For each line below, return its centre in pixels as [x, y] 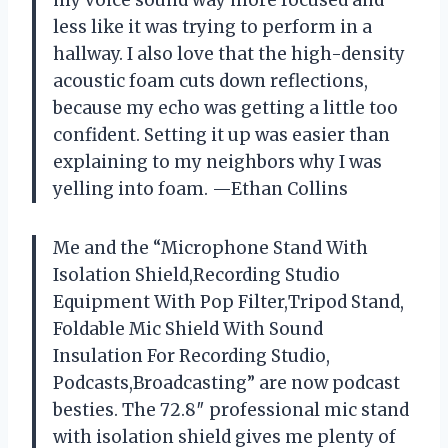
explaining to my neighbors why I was [217, 162]
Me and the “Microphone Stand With [210, 248]
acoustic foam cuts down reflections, [210, 81]
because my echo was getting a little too [225, 108]
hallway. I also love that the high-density [229, 54]
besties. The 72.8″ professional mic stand [231, 410]
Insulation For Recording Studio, [191, 356]
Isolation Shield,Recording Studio [196, 275]
